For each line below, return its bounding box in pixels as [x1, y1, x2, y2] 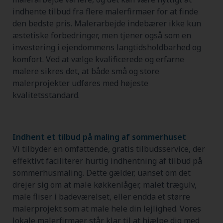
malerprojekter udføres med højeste [12, 77, 148, 89]
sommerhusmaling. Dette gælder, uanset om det [12, 167, 191, 178]
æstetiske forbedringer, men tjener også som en [12, 29, 191, 41]
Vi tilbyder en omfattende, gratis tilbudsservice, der [12, 143, 205, 154]
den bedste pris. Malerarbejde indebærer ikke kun [12, 17, 201, 29]
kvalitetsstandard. [12, 89, 80, 101]
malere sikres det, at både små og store [12, 65, 159, 77]
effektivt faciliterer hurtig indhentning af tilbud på [12, 155, 202, 166]
